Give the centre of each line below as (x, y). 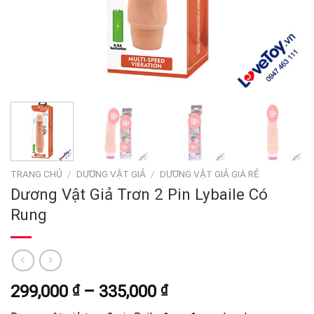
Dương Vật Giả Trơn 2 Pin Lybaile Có (139, 194)
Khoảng (196, 291)
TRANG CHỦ (36, 174)
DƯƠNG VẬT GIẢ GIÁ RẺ (210, 174)
